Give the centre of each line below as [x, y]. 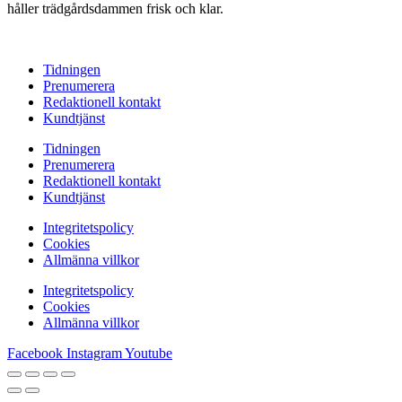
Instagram [94, 353]
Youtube [149, 353]
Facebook [35, 353]
